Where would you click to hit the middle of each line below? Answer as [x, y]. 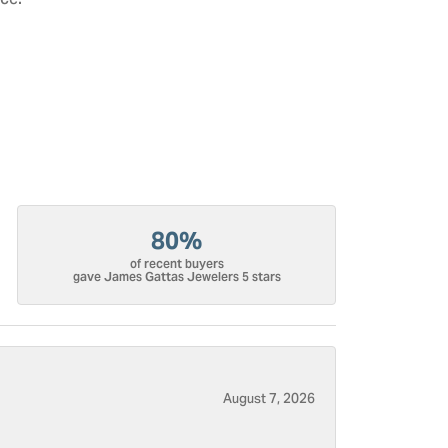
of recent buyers [176, 264]
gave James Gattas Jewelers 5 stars [176, 277]
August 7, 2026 [269, 400]
